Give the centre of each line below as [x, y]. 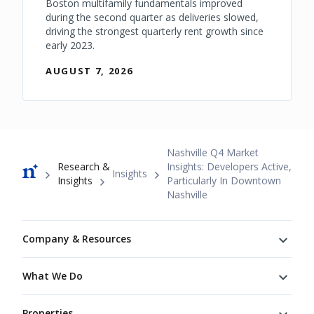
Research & [84, 167]
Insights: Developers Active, [229, 167]
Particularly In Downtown [224, 181]
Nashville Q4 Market [213, 153]
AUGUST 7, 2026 [89, 71]
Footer [38, 228]
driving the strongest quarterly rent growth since [155, 32]
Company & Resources [77, 238]
